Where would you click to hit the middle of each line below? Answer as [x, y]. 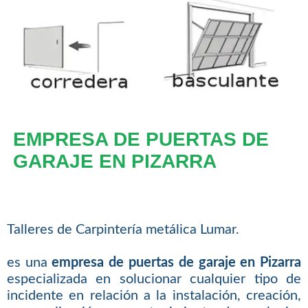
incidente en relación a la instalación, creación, [154, 296]
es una [29, 263]
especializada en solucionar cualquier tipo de [154, 279]
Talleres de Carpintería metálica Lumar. [123, 230]
